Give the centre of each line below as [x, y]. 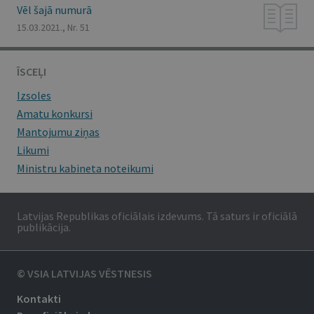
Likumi [33, 150]
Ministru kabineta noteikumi [85, 168]
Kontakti [39, 299]
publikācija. [44, 227]
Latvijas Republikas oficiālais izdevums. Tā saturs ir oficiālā [157, 216]
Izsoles [34, 95]
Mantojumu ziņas [58, 132]
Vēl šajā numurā [54, 10]
